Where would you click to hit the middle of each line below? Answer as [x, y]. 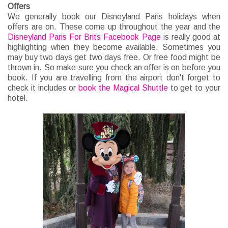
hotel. [18, 98]
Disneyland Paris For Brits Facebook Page [84, 37]
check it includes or [43, 88]
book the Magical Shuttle [123, 88]
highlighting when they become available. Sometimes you [114, 47]
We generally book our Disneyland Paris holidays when [114, 17]
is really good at [191, 37]
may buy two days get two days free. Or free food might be [114, 58]
